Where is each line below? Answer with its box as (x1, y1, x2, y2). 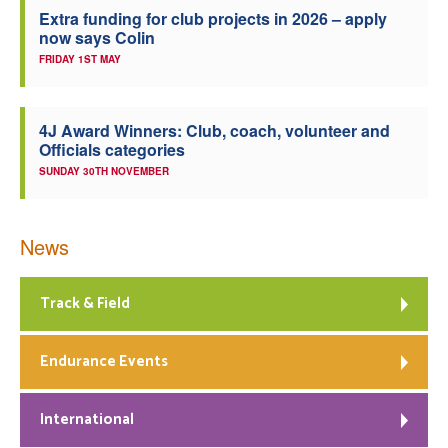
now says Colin (39, 26, 155, 50)
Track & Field (40, 291, 130, 317)
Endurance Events (40, 349, 168, 375)
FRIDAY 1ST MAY (39, 52, 121, 67)
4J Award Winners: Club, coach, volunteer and (39, 119, 390, 143)
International (40, 407, 134, 433)
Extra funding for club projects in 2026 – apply (39, 7, 387, 31)
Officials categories (39, 138, 185, 162)
